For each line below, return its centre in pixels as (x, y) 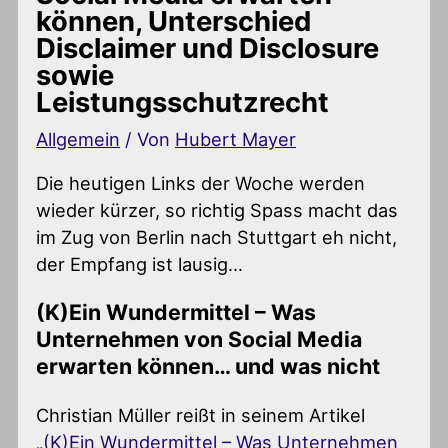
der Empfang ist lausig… (140, 264)
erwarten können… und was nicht (208, 366)
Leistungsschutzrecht (183, 101)
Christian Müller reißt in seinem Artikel (201, 414)
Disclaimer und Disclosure (208, 47)
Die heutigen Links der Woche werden (201, 183)
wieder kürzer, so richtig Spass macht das (217, 210)
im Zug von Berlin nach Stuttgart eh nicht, (217, 237)
